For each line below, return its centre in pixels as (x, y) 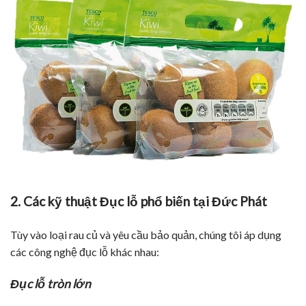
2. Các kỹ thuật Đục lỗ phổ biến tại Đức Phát (139, 201)
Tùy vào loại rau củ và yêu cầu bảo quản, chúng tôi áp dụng (146, 234)
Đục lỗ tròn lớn (51, 283)
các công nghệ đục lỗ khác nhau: (85, 251)
